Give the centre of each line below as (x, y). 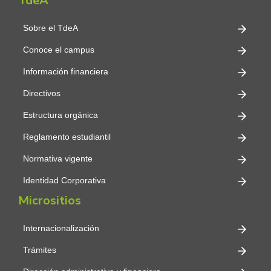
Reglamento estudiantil (67, 137)
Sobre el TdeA (51, 28)
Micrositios (50, 201)
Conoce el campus (59, 50)
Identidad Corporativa (64, 181)
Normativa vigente (58, 159)
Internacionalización (61, 228)
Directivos (42, 93)
